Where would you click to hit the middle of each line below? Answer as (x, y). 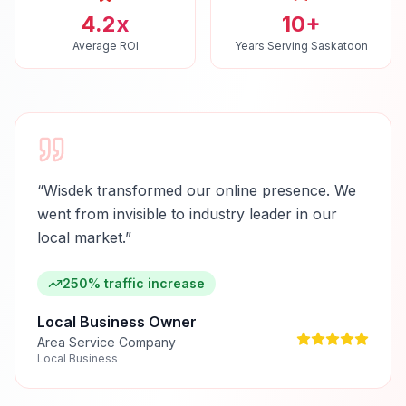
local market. (81, 237)
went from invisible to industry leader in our (187, 214)
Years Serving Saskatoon (301, 46)
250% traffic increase (134, 283)
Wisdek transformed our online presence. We (200, 190)
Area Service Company (106, 342)
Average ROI (105, 46)
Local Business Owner (117, 322)
